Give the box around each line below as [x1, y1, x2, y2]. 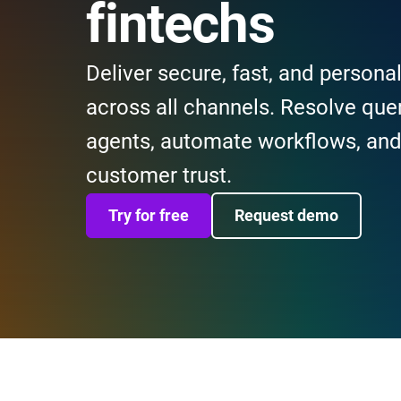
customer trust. [86, 163, 232, 188]
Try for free [108, 206, 189, 225]
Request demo [235, 206, 338, 225]
